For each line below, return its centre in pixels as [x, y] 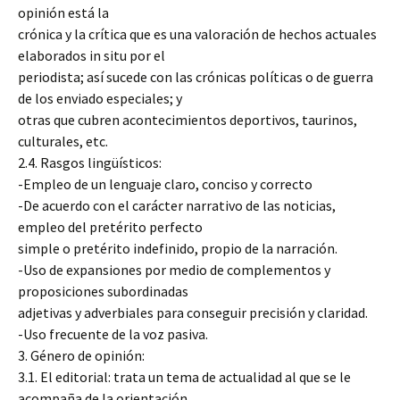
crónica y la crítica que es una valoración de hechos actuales [197, 34]
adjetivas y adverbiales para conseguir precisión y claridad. [193, 312]
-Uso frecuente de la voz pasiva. [113, 334]
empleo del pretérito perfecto [110, 227]
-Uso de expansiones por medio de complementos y [174, 270]
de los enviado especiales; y [100, 98]
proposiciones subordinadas [103, 291]
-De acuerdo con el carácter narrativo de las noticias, [177, 205]
